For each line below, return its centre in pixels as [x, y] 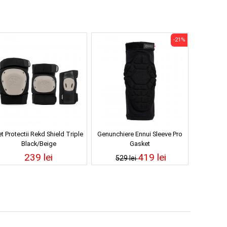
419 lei [152, 157]
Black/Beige [39, 143]
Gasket [140, 143]
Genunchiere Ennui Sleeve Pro [140, 134]
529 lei [127, 158]
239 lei [39, 157]
